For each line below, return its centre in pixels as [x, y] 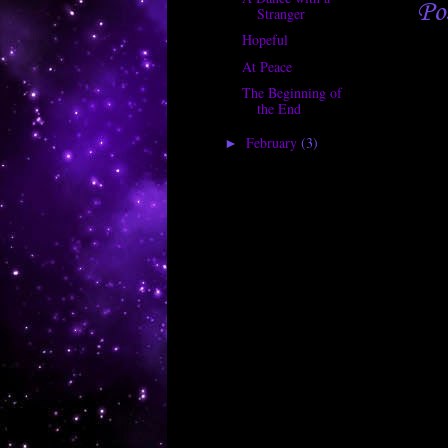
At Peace [266, 66]
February [273, 142]
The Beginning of [291, 93]
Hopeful [264, 40]
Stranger [280, 13]
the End [278, 109]
